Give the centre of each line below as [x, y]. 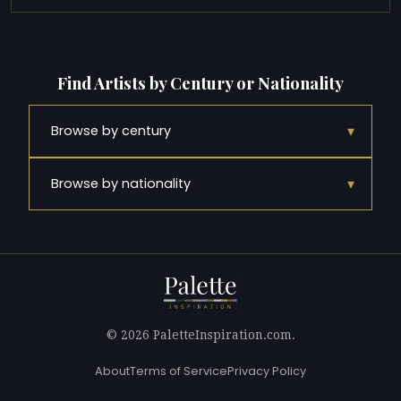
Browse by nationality [121, 183]
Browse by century [111, 130]
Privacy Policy [267, 371]
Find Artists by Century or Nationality [200, 83]
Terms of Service [179, 371]
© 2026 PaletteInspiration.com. [200, 335]
